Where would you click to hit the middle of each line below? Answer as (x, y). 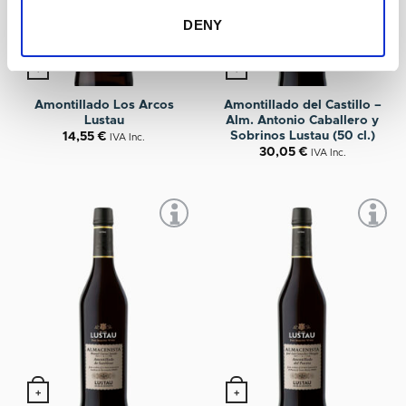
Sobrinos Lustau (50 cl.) (302, 135)
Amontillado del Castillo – (302, 105)
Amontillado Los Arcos (104, 105)
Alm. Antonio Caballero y (302, 120)
